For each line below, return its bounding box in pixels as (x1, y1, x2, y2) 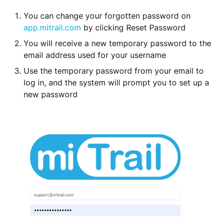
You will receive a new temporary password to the (24, 38, 211, 48)
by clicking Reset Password (81, 23, 186, 32)
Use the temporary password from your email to (24, 66, 204, 76)
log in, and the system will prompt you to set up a (24, 78, 209, 87)
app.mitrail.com (24, 23, 81, 32)
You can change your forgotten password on (24, 11, 191, 21)
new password (24, 89, 78, 99)
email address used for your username (24, 50, 166, 60)
